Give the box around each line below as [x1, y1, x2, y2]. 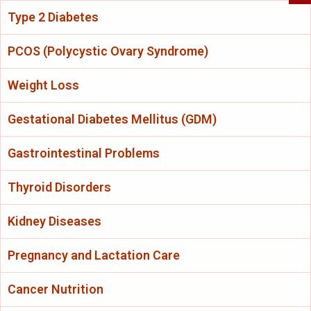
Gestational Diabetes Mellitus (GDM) [8, 112, 217, 127]
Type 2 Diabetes [8, 10, 99, 25]
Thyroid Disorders [8, 180, 111, 195]
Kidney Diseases [8, 214, 101, 229]
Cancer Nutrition [8, 282, 103, 297]
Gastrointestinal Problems [8, 146, 160, 161]
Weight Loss [8, 78, 79, 93]
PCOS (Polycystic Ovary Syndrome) [8, 44, 208, 59]
